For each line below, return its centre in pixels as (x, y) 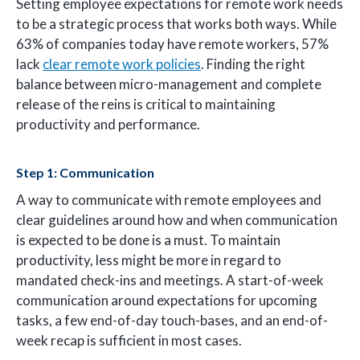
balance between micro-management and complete (169, 84)
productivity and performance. (108, 125)
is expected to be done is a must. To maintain (148, 239)
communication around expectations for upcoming (167, 300)
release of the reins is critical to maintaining (146, 104)
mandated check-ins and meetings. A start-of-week (170, 280)
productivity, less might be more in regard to (149, 260)
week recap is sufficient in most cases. (130, 340)
